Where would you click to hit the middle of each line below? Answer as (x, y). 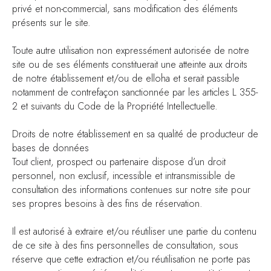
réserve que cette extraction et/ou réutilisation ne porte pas (131, 259)
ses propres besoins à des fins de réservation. (107, 204)
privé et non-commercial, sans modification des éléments (125, 9)
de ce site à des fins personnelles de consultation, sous (125, 245)
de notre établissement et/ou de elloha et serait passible (126, 78)
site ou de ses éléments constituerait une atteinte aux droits (130, 64)
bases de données (51, 148)
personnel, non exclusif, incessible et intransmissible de (124, 176)
